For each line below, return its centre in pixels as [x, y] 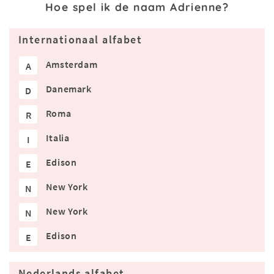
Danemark [68, 89]
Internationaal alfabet [80, 40]
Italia [57, 138]
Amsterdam [72, 65]
